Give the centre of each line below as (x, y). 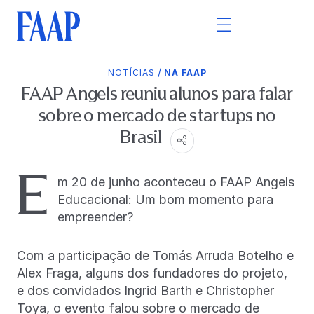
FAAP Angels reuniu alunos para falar (157, 94)
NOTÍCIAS (131, 73)
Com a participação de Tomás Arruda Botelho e (155, 255)
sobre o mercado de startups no (157, 115)
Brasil (142, 137)
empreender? (95, 217)
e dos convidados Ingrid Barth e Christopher (145, 290)
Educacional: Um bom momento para (165, 199)
